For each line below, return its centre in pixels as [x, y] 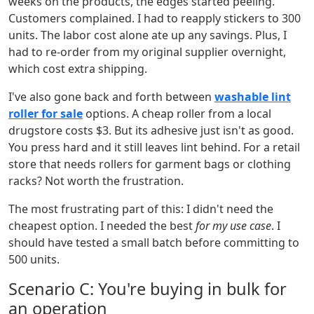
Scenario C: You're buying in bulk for [148, 289]
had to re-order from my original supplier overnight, [147, 52]
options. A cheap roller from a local [177, 114]
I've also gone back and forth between [111, 97]
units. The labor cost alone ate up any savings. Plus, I [148, 35]
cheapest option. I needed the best [102, 226]
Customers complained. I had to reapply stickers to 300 [155, 19]
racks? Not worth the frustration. [96, 181]
